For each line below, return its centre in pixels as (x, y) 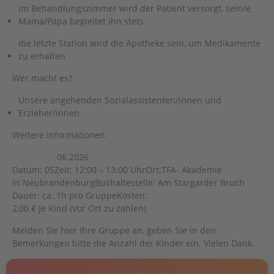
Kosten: (132, 195)
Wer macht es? (42, 78)
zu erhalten (42, 56)
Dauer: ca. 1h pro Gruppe (65, 195)
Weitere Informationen (59, 135)
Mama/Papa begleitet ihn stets (81, 21)
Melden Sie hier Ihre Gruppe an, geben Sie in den (114, 230)
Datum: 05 (33, 170)
